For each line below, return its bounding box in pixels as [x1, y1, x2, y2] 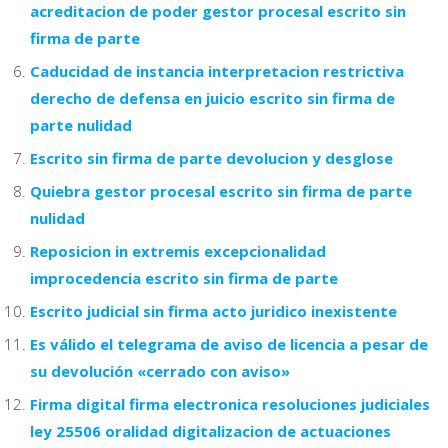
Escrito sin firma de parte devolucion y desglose [30, 147, 393, 168]
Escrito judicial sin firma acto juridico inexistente [30, 300, 397, 321]
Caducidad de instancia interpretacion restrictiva [30, 60, 404, 81]
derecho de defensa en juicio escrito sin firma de [30, 87, 395, 108]
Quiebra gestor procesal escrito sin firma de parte [30, 180, 412, 201]
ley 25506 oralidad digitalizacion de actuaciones [30, 420, 391, 441]
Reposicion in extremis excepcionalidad [30, 240, 326, 261]
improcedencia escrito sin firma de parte [30, 267, 338, 288]
